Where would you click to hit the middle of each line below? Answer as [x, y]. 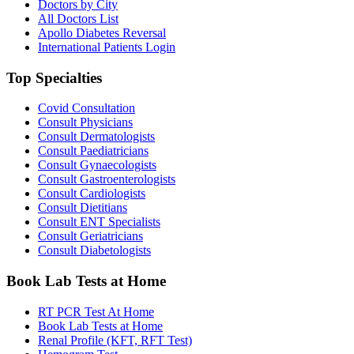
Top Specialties [54, 77]
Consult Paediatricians [93, 151]
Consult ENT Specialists [99, 222]
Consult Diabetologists [94, 250]
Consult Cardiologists [92, 194]
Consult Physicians [85, 122]
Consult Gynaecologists [97, 165]
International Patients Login [107, 47]
